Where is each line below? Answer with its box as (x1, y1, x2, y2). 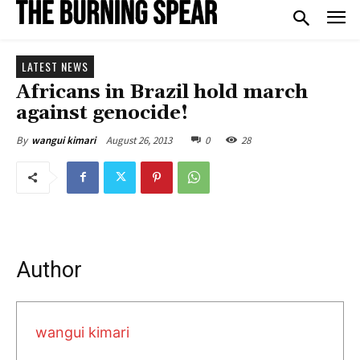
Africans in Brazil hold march (16, 80, 308, 104)
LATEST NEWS (22, 57, 88, 75)
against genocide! (16, 100, 188, 125)
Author (16, 256, 82, 283)
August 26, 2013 (106, 133, 172, 147)
